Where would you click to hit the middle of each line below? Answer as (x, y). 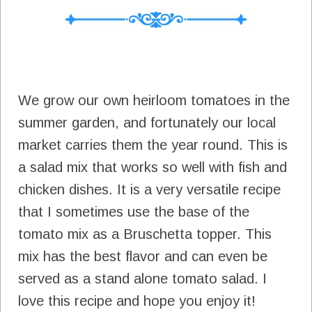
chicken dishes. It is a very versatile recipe (149, 189)
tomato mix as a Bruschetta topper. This (145, 234)
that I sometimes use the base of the (134, 211)
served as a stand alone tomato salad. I (142, 278)
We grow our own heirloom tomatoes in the (154, 100)
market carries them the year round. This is (153, 145)
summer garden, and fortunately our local (147, 122)
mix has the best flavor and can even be (143, 256)
